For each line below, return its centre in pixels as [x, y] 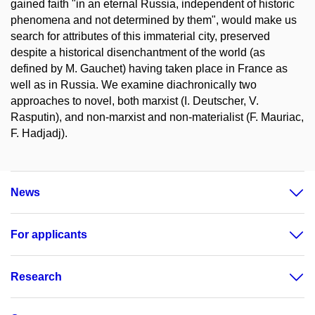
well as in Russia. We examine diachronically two [134, 85]
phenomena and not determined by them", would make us [154, 20]
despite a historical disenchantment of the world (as [138, 52]
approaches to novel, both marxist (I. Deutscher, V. [135, 101]
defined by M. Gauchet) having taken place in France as [149, 69]
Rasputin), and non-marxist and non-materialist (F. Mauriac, [157, 117]
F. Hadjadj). [39, 133]
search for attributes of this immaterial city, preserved [140, 36]
